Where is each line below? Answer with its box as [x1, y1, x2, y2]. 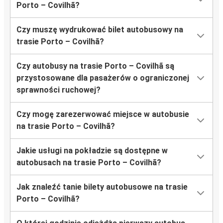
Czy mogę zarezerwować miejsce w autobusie [16, 110, 189, 119]
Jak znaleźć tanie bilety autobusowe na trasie [16, 182, 188, 192]
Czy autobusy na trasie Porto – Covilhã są [16, 61, 174, 71]
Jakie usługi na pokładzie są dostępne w [16, 146, 168, 156]
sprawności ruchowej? [16, 85, 101, 95]
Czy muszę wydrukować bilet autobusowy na [16, 25, 183, 35]
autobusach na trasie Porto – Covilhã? [16, 158, 161, 168]
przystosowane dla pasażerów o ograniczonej [16, 73, 189, 83]
